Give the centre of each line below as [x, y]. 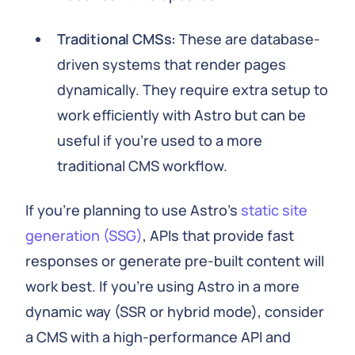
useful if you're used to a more [160, 140]
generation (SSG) [84, 235]
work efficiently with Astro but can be [181, 115]
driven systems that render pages [172, 64]
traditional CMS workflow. [142, 166]
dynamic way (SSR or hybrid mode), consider [175, 311]
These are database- [248, 39]
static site [274, 210]
